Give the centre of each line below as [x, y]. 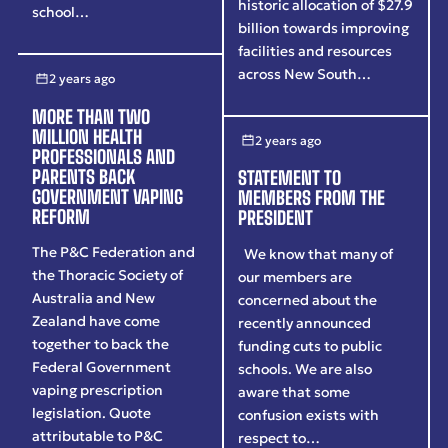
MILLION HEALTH [87, 136]
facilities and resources [315, 50]
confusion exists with [309, 414]
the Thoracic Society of [108, 275]
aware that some [294, 391]
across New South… [305, 73]
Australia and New [94, 298]
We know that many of [316, 253]
